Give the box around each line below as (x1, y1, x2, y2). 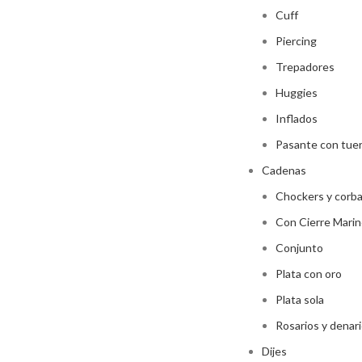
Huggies (276, 86, 318, 99)
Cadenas (262, 163, 306, 177)
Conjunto (276, 241, 323, 255)
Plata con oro (276, 267, 342, 280)
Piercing (276, 34, 317, 48)
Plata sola (276, 293, 324, 306)
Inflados (276, 112, 318, 125)
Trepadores (276, 60, 335, 74)
